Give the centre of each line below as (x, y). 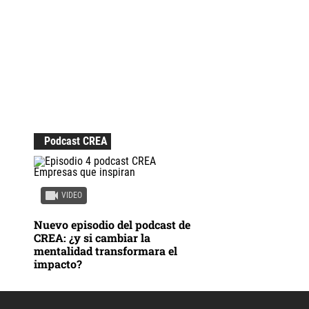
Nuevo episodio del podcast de (112, 225)
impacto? (58, 264)
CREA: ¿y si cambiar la (92, 238)
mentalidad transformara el (105, 251)
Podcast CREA (76, 141)
